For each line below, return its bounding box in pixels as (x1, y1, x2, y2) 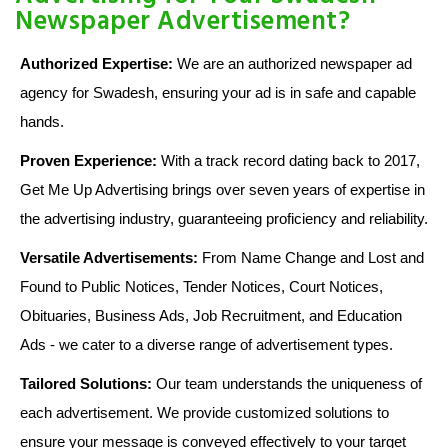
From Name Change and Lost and (198, 248, 424, 266)
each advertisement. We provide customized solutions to (20, 403, 389, 421)
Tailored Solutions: (20, 374, 152, 392)
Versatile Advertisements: (20, 248, 198, 266)
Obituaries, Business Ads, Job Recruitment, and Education (20, 306, 402, 324)
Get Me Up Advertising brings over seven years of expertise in (20, 180, 425, 198)
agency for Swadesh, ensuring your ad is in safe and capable (20, 83, 416, 101)
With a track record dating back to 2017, (157, 151, 420, 169)
